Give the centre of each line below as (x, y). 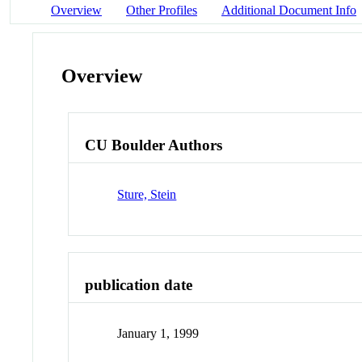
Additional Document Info (289, 10)
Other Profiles (162, 10)
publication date (139, 284)
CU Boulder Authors (154, 145)
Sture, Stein (147, 194)
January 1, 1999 (158, 334)
